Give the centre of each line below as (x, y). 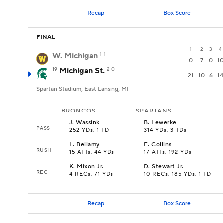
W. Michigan (75, 56)
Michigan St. (82, 71)
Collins (162, 145)
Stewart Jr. (168, 167)
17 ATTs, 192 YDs (168, 152)
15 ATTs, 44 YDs (92, 152)
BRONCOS (78, 111)
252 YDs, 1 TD (89, 130)
